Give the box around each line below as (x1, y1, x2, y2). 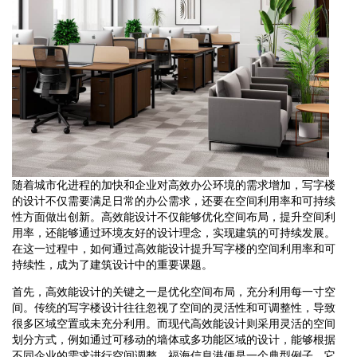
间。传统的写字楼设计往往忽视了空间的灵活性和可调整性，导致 (12, 300, 335, 314)
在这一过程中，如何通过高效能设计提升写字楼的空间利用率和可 (12, 241, 335, 255)
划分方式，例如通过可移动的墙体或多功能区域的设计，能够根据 (12, 332, 335, 346)
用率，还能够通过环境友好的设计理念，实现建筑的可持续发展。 (12, 226, 335, 239)
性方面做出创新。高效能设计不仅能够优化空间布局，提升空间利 (12, 210, 335, 223)
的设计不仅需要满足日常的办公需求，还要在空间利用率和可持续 (12, 194, 335, 207)
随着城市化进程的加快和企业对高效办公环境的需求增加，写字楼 (12, 178, 335, 191)
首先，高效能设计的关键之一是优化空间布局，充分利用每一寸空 (12, 284, 335, 298)
